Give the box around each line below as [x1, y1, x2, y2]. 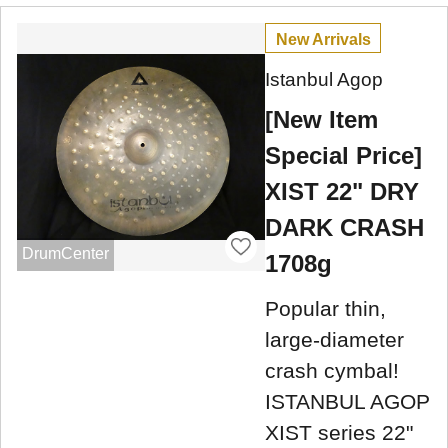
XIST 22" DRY [265, 178, 419, 206]
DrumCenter [21, 245, 109, 263]
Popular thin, [265, 297, 386, 321]
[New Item [265, 106, 378, 134]
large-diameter [265, 328, 404, 352]
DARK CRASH [265, 214, 424, 242]
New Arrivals [275, 31, 371, 49]
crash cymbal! [265, 359, 399, 383]
